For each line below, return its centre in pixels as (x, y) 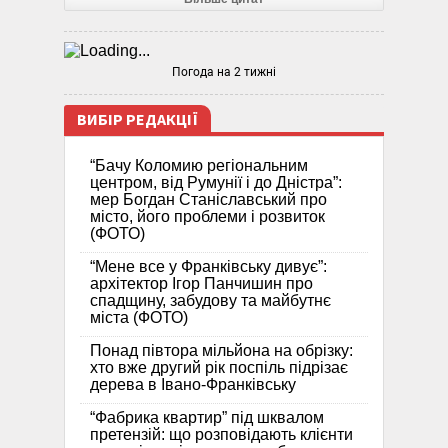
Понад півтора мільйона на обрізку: (221, 351)
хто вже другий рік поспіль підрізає (219, 368)
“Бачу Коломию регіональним (199, 166)
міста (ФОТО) (139, 318)
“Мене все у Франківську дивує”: (208, 267)
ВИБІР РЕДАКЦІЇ (137, 120)
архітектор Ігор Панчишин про (201, 284)
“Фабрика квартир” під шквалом (207, 418)
